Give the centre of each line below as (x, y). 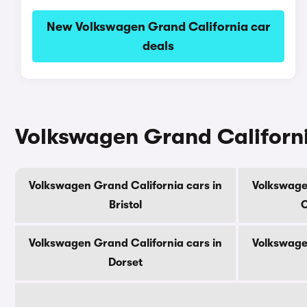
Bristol (125, 205)
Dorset (125, 262)
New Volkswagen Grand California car (158, 27)
